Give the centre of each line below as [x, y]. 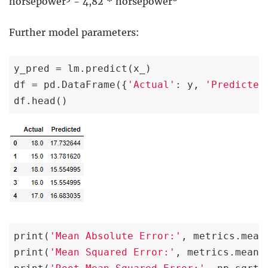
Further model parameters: [74, 32]
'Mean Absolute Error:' [115, 236]
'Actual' [151, 84]
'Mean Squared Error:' [112, 252]
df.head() [41, 100]
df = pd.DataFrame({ [71, 84]
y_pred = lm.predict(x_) [83, 68]
